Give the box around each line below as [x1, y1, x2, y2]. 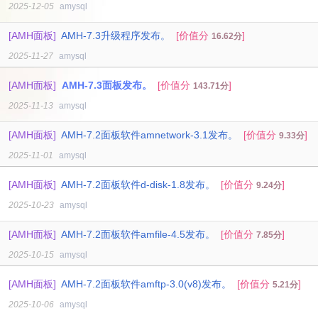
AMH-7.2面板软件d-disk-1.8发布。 [61, 179, 215, 190]
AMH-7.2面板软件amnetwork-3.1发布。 [61, 129, 238, 141]
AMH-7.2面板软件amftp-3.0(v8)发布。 [61, 278, 231, 290]
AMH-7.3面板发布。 [62, 79, 152, 91]
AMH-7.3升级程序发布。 [61, 30, 170, 41]
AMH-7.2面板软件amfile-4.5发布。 [61, 229, 215, 240]
